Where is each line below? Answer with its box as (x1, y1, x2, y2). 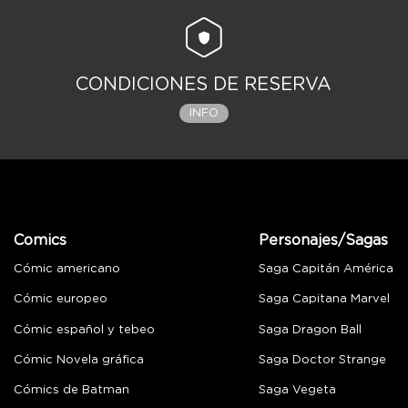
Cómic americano (14, 263, 120, 276)
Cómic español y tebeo (14, 323, 155, 336)
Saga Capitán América (258, 263, 393, 276)
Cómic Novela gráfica (14, 353, 144, 366)
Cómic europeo (14, 293, 107, 306)
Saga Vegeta (258, 383, 336, 396)
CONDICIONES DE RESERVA (76, 76, 332, 95)
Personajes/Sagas (258, 233, 388, 249)
